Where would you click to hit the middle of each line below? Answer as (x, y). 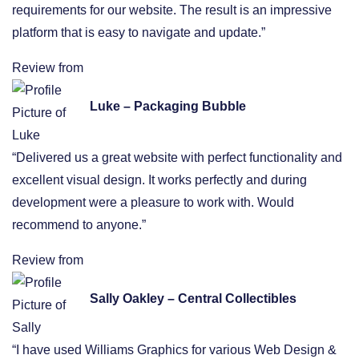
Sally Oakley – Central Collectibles (193, 298)
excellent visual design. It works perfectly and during (159, 179)
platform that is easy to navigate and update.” (139, 32)
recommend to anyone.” (79, 224)
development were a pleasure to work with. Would (153, 202)
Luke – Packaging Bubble (168, 106)
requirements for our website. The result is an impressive (172, 10)
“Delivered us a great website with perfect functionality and (177, 157)
